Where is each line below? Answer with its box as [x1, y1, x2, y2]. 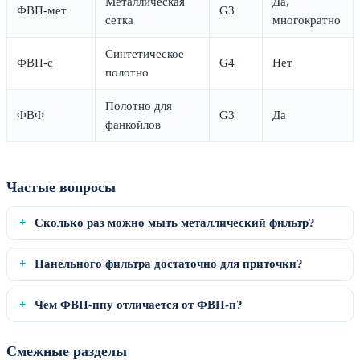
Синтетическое [105, 47, 184, 60]
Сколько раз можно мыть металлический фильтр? [35, 215, 315, 229]
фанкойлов [105, 117, 161, 131]
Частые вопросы [6, 178, 116, 195]
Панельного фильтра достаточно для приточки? [35, 256, 303, 270]
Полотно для [105, 99, 172, 112]
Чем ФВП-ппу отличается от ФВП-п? [35, 297, 243, 311]
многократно [272, 13, 341, 27]
